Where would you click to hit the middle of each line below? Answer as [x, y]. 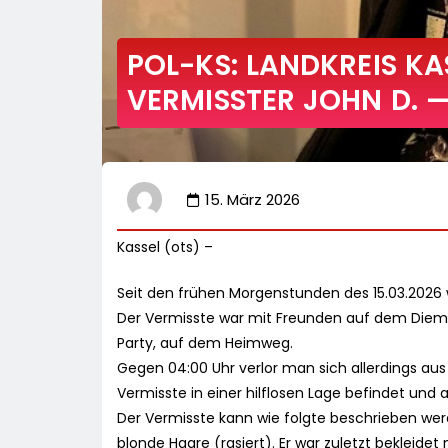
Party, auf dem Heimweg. [205, 343]
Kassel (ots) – [165, 247]
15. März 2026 [252, 200]
